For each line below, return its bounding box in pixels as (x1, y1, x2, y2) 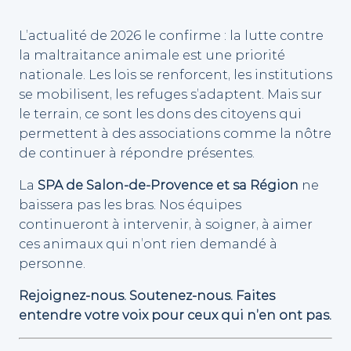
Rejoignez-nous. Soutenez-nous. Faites (19, 288, 275, 304)
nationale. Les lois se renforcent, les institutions (19, 66, 332, 82)
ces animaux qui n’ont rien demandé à (19, 236, 277, 252)
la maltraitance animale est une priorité (19, 46, 285, 63)
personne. (19, 255, 85, 272)
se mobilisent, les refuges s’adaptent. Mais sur (19, 85, 322, 102)
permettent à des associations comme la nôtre (19, 125, 331, 141)
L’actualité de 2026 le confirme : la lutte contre (19, 27, 324, 43)
